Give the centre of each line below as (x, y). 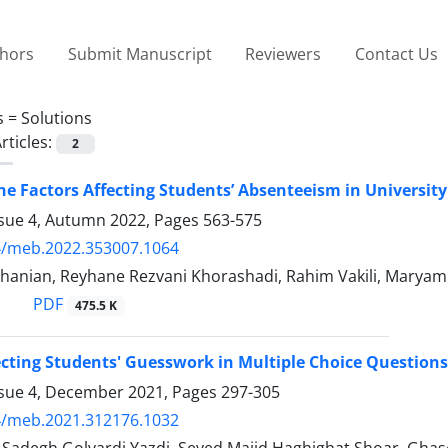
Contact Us (396, 53)
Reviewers (283, 53)
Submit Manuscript (139, 53)
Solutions (56, 117)
